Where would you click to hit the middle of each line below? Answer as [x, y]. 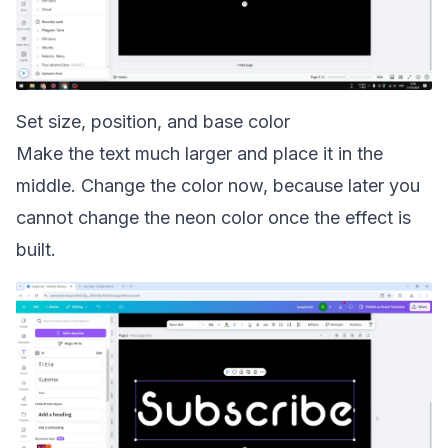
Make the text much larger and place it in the [199, 153]
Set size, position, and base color [153, 121]
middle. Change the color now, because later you [218, 185]
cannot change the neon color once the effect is [213, 217]
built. [36, 249]
